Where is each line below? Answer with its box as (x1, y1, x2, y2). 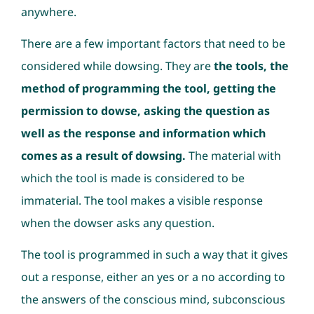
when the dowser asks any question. (20, 214, 214, 231)
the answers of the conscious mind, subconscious (20, 291, 285, 307)
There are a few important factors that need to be (20, 35, 285, 51)
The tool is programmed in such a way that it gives (20, 246, 288, 262)
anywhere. (20, 4, 76, 20)
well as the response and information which (20, 125, 266, 141)
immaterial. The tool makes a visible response (20, 192, 263, 208)
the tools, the (213, 57, 289, 74)
